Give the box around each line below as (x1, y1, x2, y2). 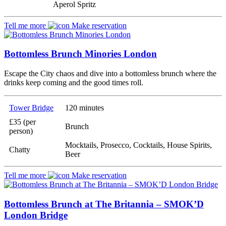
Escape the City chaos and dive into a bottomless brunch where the (4, 69, 216, 78)
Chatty (9, 145, 30, 154)
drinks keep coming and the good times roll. (4, 78, 143, 87)
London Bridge (4, 209, 68, 220)
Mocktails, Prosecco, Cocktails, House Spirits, (65, 141, 212, 150)
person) (9, 127, 33, 136)
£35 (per (9, 118, 36, 127)
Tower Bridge (9, 103, 53, 112)
